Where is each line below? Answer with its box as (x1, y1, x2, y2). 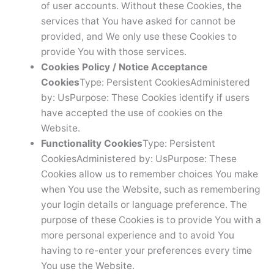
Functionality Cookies (40, 137, 143, 149)
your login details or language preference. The (40, 198, 247, 210)
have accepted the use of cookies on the (40, 106, 223, 119)
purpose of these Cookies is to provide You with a (40, 213, 261, 226)
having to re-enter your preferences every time (40, 244, 252, 256)
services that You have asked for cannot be (40, 15, 235, 27)
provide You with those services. (40, 45, 187, 57)
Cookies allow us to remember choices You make (40, 168, 258, 180)
